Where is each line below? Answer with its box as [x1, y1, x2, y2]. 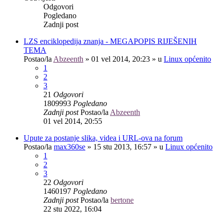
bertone [110, 195, 134, 204]
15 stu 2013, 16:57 [93, 142, 151, 151]
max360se [54, 142, 85, 151]
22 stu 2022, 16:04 [43, 204, 102, 213]
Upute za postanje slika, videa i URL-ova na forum [24, 133, 183, 142]
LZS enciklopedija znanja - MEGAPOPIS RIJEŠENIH [24, 37, 197, 45]
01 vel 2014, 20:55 [43, 116, 102, 125]
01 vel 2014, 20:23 [91, 54, 150, 63]
